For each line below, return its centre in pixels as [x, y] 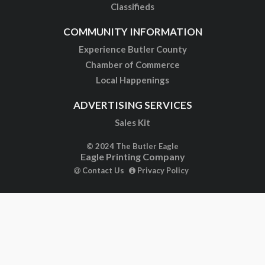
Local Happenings [132, 80]
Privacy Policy [162, 170]
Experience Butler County [132, 49]
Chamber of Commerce [132, 64]
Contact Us [102, 170]
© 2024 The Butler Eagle [132, 146]
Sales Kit [132, 122]
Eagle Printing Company [132, 156]
